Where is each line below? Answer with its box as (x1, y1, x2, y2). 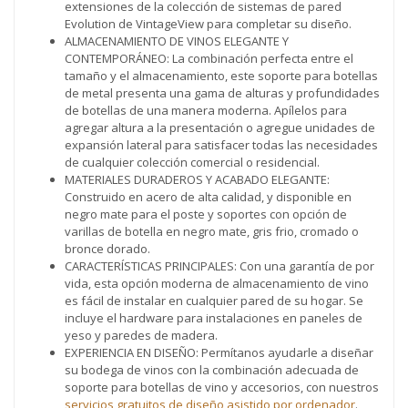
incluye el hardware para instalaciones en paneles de (65, 310, 362, 327)
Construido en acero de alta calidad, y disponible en (65, 189, 352, 206)
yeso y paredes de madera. (65, 327, 218, 344)
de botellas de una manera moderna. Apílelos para (65, 102, 347, 119)
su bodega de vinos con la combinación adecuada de (65, 362, 359, 379)
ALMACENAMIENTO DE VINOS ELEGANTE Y (65, 33, 289, 50)
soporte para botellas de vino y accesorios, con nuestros (65, 379, 379, 396)
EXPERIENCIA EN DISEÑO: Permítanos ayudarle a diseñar (65, 344, 373, 362)
